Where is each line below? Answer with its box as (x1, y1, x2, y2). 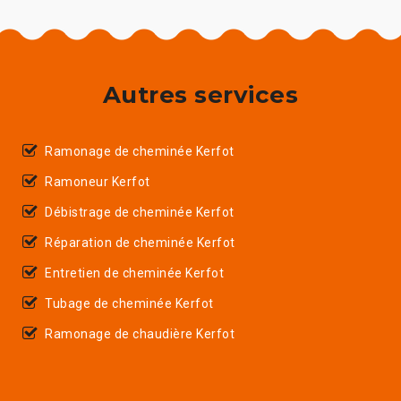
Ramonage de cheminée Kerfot (45, 143, 235, 158)
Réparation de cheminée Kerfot (45, 235, 235, 250)
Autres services (102, 80, 299, 109)
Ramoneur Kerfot (45, 174, 150, 189)
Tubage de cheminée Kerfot (45, 295, 214, 311)
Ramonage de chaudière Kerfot (45, 326, 235, 341)
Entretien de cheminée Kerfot (45, 265, 224, 280)
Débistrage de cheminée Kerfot (45, 204, 235, 219)
